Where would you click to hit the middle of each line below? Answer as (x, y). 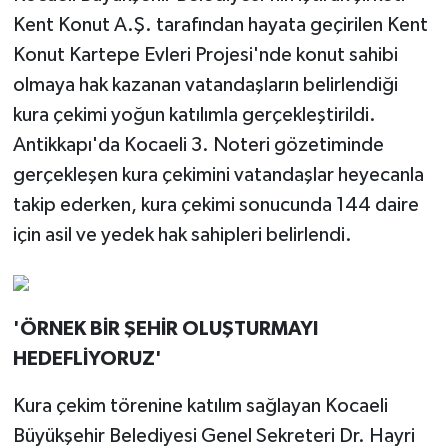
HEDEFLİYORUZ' (87, 358)
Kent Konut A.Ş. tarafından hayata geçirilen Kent (220, 24)
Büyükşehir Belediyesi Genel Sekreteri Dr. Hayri (213, 435)
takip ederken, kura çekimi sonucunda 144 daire (215, 204)
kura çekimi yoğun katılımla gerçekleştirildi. (194, 114)
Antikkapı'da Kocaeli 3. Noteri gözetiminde (198, 144)
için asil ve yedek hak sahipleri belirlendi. (182, 234)
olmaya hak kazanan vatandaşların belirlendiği (205, 84)
